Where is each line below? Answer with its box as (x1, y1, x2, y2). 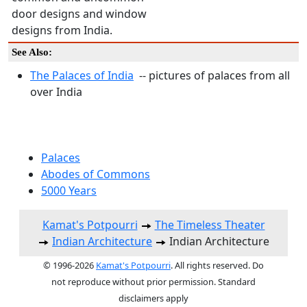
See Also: (12, 46, 52, 58)
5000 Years (41, 182, 97, 198)
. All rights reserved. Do (171, 258, 264, 271)
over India (30, 84, 82, 99)
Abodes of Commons (41, 166, 150, 182)
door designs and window (12, 5, 147, 21)
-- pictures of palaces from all (134, 67, 290, 83)
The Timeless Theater (154, 217, 265, 232)
